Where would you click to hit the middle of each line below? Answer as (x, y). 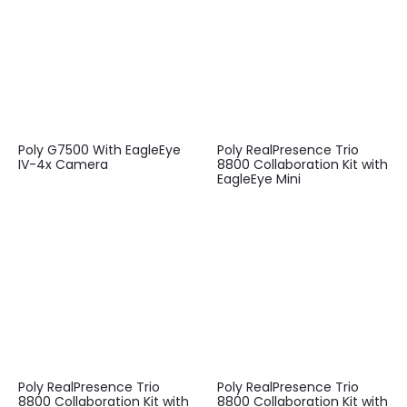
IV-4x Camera (63, 165)
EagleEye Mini (259, 179)
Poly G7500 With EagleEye (99, 150)
